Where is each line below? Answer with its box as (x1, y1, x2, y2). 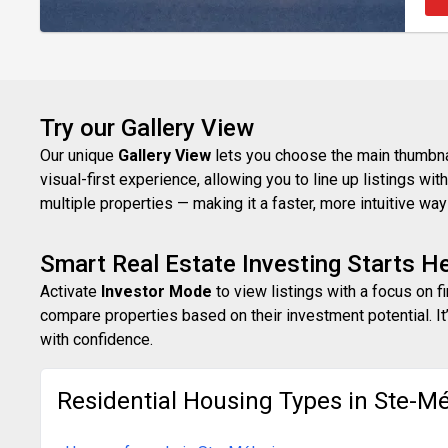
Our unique (40, 145, 118, 165)
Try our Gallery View (40, 113, 254, 142)
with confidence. (40, 329, 153, 349)
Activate (40, 281, 101, 301)
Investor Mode (101, 281, 212, 301)
